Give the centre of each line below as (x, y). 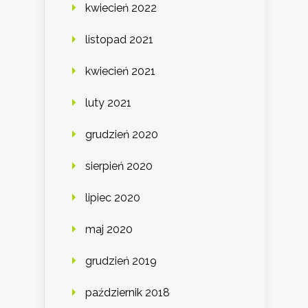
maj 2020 (109, 230)
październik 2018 (128, 293)
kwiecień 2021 (120, 71)
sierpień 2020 (119, 166)
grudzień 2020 (122, 135)
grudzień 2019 (121, 261)
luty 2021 (108, 103)
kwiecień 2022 (121, 8)
